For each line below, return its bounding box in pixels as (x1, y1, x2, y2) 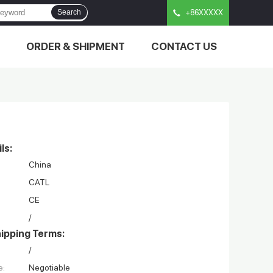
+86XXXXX (185, 8, 223, 17)
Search (57, 8, 81, 16)
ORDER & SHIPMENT (26, 40, 125, 52)
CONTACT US (151, 40, 217, 52)
